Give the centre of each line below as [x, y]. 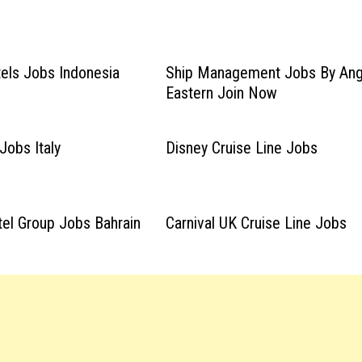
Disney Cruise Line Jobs [242, 148]
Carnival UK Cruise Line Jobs [257, 223]
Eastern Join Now [222, 93]
